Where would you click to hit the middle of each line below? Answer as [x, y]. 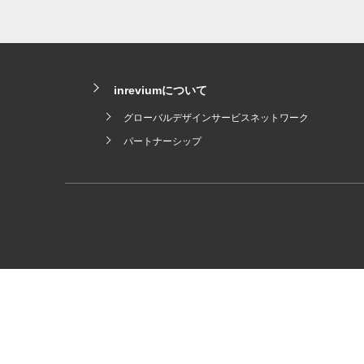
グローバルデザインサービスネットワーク [216, 117]
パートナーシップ [162, 141]
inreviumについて [160, 90]
